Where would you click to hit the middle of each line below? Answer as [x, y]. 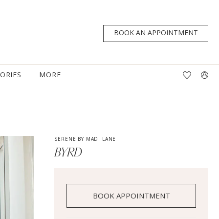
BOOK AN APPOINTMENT [156, 33]
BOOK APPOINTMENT [132, 196]
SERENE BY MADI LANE [85, 139]
